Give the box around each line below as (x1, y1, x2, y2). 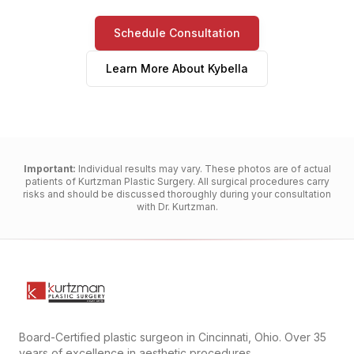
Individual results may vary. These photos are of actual (75, 163, 331, 175)
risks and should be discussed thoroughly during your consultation (23, 188, 331, 201)
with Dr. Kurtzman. (136, 201, 218, 213)
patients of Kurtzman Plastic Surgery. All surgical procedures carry (24, 175, 330, 188)
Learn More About (106, 62, 208, 76)
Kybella (208, 62, 248, 76)
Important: (23, 163, 76, 175)
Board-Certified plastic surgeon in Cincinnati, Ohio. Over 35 (19, 330, 326, 345)
